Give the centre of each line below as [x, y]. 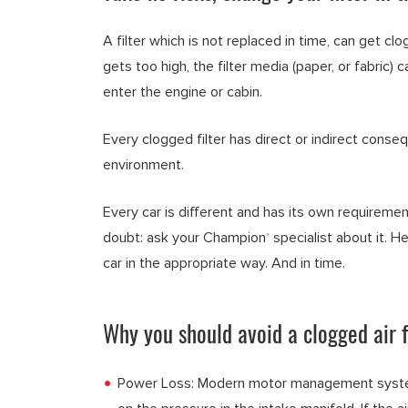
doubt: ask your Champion [184, 238]
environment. [143, 165]
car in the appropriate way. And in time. [224, 263]
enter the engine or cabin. [183, 92]
